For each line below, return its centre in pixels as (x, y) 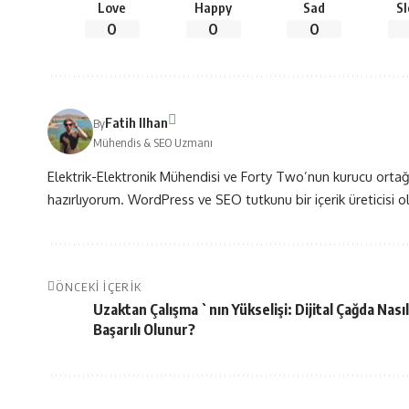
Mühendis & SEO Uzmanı (153, 143)
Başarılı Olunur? (144, 330)
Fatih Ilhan (136, 123)
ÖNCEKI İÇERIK (99, 287)
